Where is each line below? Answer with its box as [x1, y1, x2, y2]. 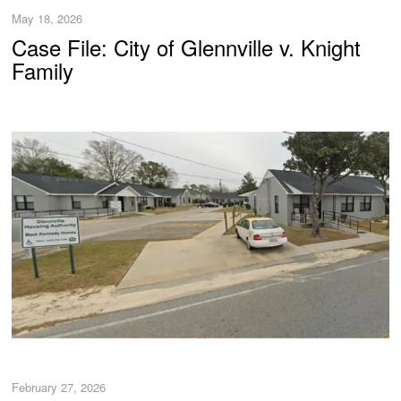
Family [12, 54, 74, 86]
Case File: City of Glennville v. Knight [12, 30, 362, 63]
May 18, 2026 [12, 10, 83, 28]
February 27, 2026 [12, 379, 107, 397]
